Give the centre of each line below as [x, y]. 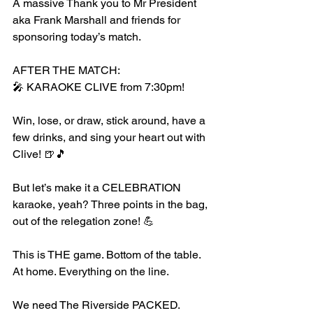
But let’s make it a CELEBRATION [98, 188]
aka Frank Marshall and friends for [98, 20]
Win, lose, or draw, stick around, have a [110, 121]
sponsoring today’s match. [78, 37]
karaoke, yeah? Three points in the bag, [111, 204]
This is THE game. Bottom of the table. [108, 255]
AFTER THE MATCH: [66, 70]
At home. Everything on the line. [91, 271]
